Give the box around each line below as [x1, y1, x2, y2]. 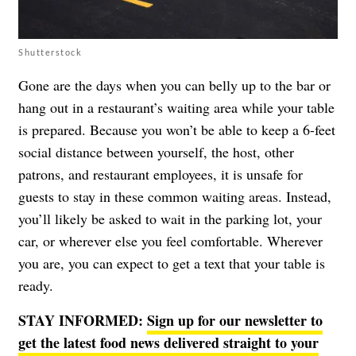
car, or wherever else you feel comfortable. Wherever [18, 230, 323, 250]
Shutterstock [18, 46, 82, 57]
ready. [18, 275, 53, 295]
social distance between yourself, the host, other [18, 141, 294, 161]
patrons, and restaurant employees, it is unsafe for [18, 164, 303, 184]
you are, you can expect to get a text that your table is [18, 253, 325, 273]
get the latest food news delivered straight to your [18, 331, 319, 353]
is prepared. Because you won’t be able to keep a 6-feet [18, 119, 335, 139]
